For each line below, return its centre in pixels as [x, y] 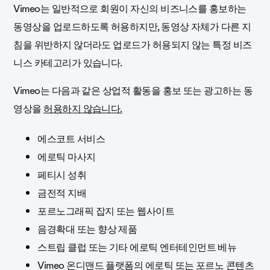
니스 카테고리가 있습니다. [68, 63]
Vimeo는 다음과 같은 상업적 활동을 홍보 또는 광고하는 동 [133, 91]
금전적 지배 [62, 193]
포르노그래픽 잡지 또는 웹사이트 [106, 212]
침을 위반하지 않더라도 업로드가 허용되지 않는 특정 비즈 [133, 45]
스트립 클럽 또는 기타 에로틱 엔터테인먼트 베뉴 [137, 248]
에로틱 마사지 [67, 157]
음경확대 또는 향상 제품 [87, 230]
